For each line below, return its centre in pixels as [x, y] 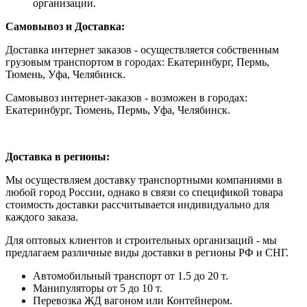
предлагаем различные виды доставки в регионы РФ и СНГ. [147, 253]
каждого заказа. [42, 217]
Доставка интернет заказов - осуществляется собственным [142, 50]
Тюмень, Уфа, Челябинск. [65, 74]
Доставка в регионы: [58, 157]
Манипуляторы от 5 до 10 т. [98, 288]
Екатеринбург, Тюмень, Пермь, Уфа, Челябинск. [118, 110]
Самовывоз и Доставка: [65, 26]
